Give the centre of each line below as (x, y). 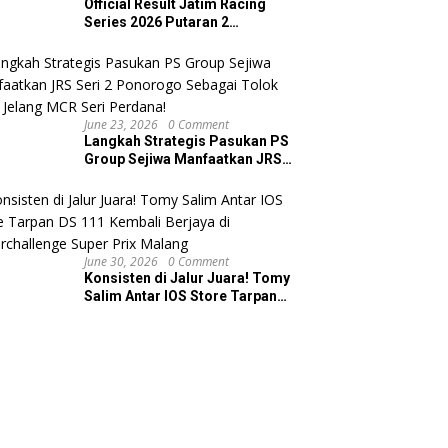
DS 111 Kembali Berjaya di (170, 314)
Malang (109, 350)
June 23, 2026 (121, 125)
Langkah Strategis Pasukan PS (187, 141)
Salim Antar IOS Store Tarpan (181, 296)
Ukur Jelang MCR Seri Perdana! (189, 195)
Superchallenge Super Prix (172, 332)
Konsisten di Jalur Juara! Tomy (187, 278)
